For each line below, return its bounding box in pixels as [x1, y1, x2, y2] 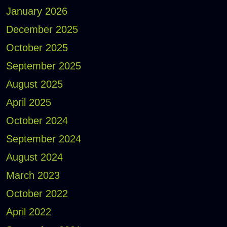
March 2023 [6, 170, 60, 181]
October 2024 [6, 115, 68, 127]
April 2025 [6, 97, 51, 108]
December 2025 [6, 24, 78, 35]
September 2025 [6, 60, 81, 72]
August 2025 [6, 79, 63, 90]
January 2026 [6, 6, 67, 17]
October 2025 [6, 42, 68, 54]
